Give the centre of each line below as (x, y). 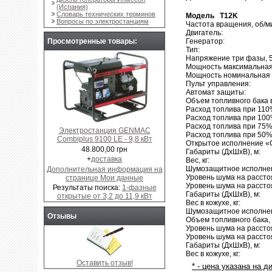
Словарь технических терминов (106, 14)
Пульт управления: (219, 83)
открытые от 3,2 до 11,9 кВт (104, 196)
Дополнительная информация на (104, 169)
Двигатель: (206, 32)
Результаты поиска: (87, 188)
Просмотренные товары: (92, 41)
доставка (107, 159)
